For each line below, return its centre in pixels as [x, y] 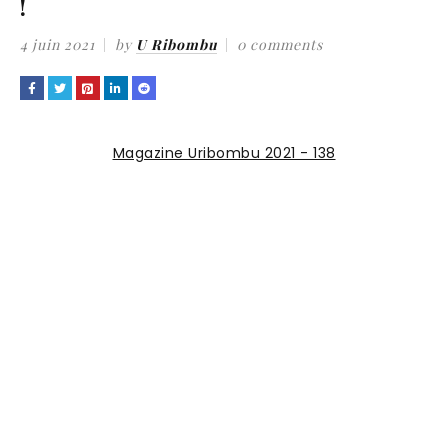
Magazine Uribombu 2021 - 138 [224, 153]
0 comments [280, 44]
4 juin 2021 [57, 44]
